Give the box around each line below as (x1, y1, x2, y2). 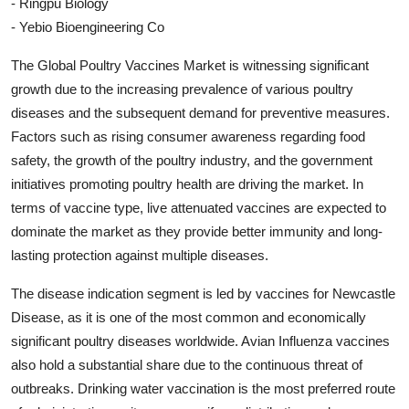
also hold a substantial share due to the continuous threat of (11, 356, 362, 372)
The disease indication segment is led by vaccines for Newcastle (11, 285, 395, 301)
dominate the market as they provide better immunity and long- (11, 223, 383, 239)
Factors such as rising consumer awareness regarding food (11, 128, 365, 144)
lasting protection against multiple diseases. (11, 246, 268, 263)
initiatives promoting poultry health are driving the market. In (11, 175, 363, 192)
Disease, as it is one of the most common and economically (11, 309, 366, 325)
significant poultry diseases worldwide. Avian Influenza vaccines (11, 332, 390, 349)
